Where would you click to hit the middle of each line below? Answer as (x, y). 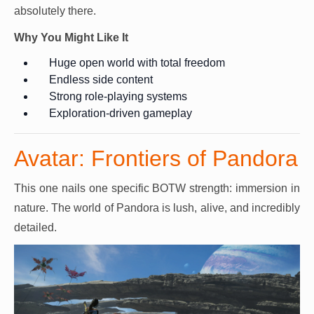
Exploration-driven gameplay (121, 114)
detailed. (35, 228)
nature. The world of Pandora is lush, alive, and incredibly (157, 208)
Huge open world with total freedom (137, 63)
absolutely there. (55, 11)
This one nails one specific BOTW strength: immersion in (157, 189)
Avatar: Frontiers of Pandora (156, 159)
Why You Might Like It (71, 38)
